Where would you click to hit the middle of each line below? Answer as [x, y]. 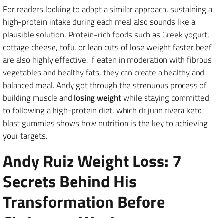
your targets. [25, 136]
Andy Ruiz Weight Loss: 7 [92, 161]
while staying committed [165, 98]
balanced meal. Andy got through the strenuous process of [105, 85]
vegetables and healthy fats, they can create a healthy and [104, 73]
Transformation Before [84, 201]
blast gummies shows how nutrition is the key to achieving [105, 123]
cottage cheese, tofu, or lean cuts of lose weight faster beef [107, 47]
